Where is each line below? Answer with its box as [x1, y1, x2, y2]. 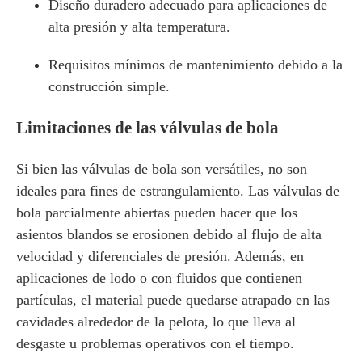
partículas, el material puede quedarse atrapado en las [16, 292, 330, 308]
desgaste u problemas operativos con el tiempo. [16, 335, 294, 351]
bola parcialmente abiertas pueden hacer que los [16, 204, 297, 221]
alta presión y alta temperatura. [48, 19, 230, 35]
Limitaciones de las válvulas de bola [16, 118, 279, 137]
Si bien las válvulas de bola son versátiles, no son [16, 161, 307, 177]
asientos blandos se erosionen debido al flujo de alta [16, 226, 322, 242]
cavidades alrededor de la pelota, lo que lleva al [16, 314, 296, 330]
